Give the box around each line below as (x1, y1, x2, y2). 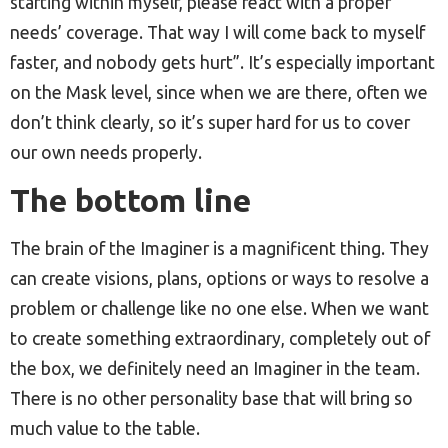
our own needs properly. (10, 143, 202, 163)
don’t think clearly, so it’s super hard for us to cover (10, 113, 410, 133)
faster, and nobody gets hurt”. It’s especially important (10, 53, 435, 73)
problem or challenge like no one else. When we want (10, 299, 429, 319)
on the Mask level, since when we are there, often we (10, 83, 428, 103)
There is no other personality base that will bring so (10, 389, 413, 409)
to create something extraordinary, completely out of (10, 329, 430, 349)
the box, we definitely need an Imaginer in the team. (10, 359, 420, 379)
